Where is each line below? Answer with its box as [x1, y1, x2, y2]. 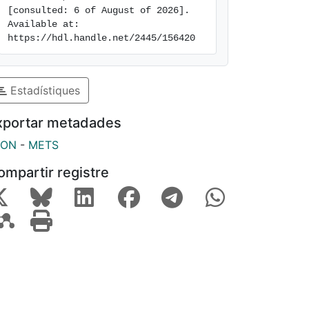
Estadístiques [7, 83, 80, 97]
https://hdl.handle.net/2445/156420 [8, 32, 195, 43]
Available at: [8, 19, 79, 30]
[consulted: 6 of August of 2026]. [8, 5, 190, 16]
